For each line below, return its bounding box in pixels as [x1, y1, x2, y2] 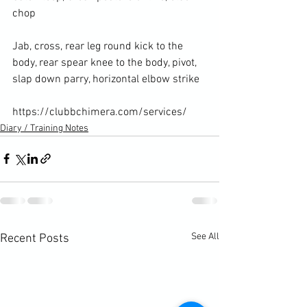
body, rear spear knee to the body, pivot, [12, 56, 199, 70]
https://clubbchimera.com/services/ [12, 105, 187, 119]
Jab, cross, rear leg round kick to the [12, 39, 186, 53]
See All [191, 230, 219, 243]
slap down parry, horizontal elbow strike [12, 72, 199, 86]
